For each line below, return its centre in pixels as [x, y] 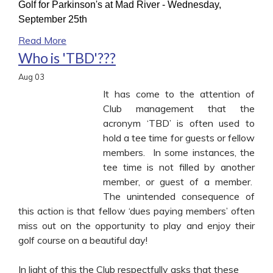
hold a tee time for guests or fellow [179, 137]
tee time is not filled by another [179, 167]
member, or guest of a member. [179, 181]
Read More [42, 40]
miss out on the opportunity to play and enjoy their [136, 225]
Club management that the [179, 108]
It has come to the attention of [179, 94]
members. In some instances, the [179, 152]
